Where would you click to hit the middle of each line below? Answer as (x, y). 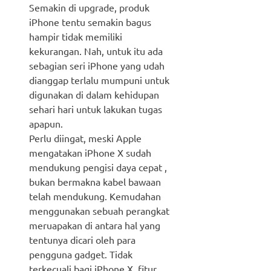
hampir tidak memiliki (76, 37)
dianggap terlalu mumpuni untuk (99, 80)
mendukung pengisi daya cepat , (98, 167)
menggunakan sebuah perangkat (99, 211)
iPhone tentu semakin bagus (90, 22)
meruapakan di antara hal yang (95, 225)
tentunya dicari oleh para (82, 240)
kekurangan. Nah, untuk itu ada (96, 51)
